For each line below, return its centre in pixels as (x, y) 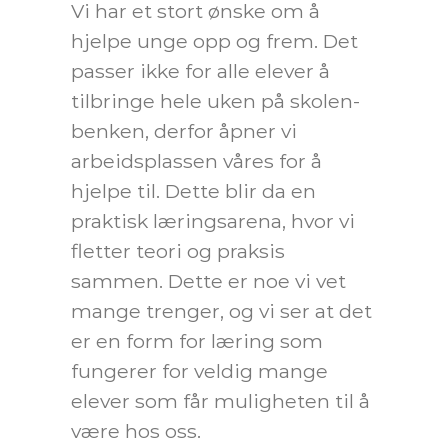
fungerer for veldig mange (199, 370)
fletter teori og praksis (178, 250)
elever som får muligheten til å (220, 400)
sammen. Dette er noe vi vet (208, 280)
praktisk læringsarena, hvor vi (213, 220)
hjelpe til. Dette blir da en (193, 190)
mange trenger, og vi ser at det (221, 310)
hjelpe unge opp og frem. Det (214, 40)
